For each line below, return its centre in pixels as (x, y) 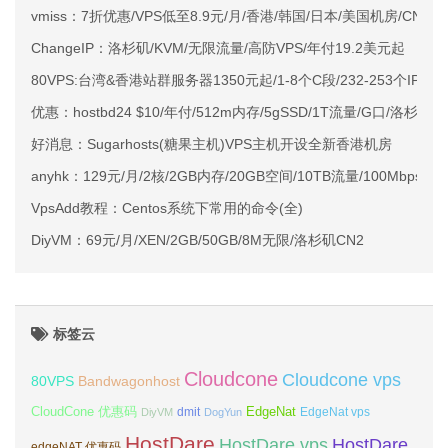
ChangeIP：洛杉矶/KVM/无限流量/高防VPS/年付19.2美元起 (218, 48)
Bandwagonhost (129, 381)
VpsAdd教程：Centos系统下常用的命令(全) (167, 208)
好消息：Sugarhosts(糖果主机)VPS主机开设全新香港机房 (211, 144)
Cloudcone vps (341, 380)
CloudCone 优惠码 (84, 411)
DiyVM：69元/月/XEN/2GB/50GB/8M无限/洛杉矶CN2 (197, 240)
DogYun (223, 412)
